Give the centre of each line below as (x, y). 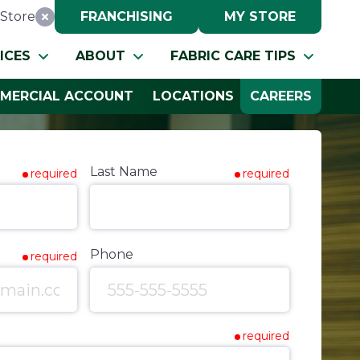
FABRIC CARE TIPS (233, 55)
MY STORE (260, 16)
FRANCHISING (127, 16)
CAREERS (281, 96)
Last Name (124, 172)
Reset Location (108, 17)
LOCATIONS (193, 96)
